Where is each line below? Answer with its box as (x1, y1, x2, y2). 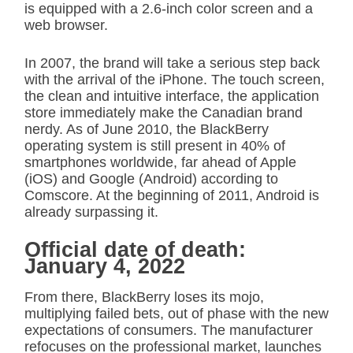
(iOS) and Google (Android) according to (24, 171, 278, 188)
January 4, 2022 (24, 255, 185, 279)
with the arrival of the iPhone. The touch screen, (24, 72, 325, 88)
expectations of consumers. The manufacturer (24, 322, 313, 339)
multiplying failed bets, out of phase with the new (24, 306, 329, 322)
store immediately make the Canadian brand (24, 105, 303, 121)
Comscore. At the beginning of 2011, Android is (24, 188, 319, 204)
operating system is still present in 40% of (24, 138, 285, 154)
